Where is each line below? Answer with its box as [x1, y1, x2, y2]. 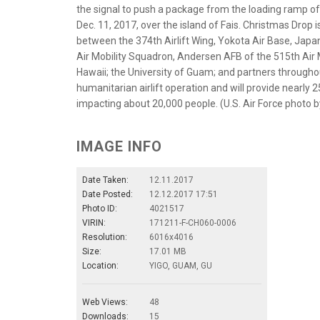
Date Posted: [82, 189, 133, 200]
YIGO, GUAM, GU [149, 261, 212, 271]
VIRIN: [82, 218, 106, 229]
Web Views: [82, 297, 128, 308]
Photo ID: [82, 204, 117, 214]
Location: [82, 261, 119, 271]
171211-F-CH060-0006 [149, 218, 236, 229]
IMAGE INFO [76, 138, 162, 156]
